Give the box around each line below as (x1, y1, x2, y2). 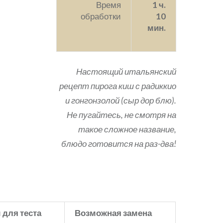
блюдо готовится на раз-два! (61, 138, 176, 149)
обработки (80, 10, 121, 21)
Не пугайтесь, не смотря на (66, 110, 176, 120)
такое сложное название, (78, 124, 176, 134)
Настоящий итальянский (76, 66, 176, 77)
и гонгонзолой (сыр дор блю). (65, 95, 176, 106)
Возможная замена (75, 208, 152, 218)
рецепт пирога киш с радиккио (59, 81, 176, 91)
